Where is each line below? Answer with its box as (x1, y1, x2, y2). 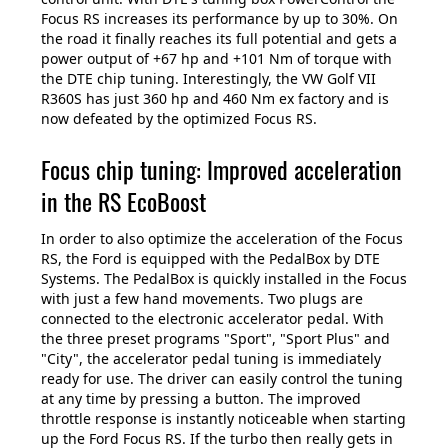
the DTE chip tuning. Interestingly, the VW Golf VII (41, 69, 376, 89)
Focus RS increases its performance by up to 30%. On (41, 9, 398, 29)
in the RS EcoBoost (41, 183, 206, 220)
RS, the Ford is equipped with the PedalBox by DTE (41, 249, 380, 269)
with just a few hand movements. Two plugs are (41, 289, 363, 309)
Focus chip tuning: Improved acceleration (41, 151, 402, 188)
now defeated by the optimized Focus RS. (41, 109, 317, 129)
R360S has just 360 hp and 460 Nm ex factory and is (41, 89, 389, 109)
